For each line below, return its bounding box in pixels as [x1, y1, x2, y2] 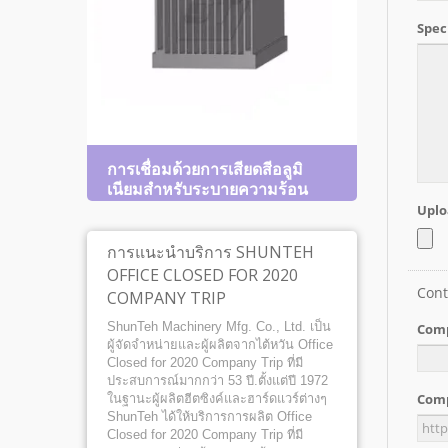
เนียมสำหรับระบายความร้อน [107, 181, 308, 198]
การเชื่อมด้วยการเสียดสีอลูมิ [107, 161, 303, 178]
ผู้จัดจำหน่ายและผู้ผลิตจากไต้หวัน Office [107, 337, 333, 352]
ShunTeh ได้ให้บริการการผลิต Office [107, 409, 312, 424]
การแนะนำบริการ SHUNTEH [107, 241, 314, 263]
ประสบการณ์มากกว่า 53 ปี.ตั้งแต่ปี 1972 [107, 373, 328, 388]
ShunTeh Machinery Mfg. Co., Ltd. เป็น [107, 319, 331, 334]
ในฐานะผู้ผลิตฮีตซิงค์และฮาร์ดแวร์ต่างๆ [107, 391, 327, 406]
